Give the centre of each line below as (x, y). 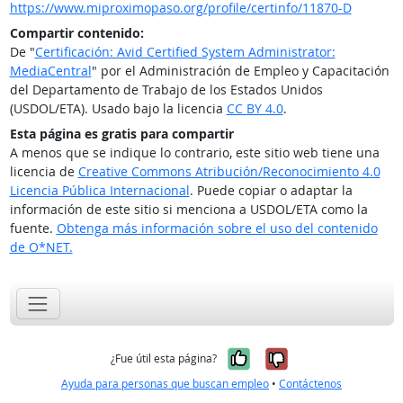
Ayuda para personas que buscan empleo (165, 384)
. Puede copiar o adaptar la (271, 190)
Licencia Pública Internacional (99, 190)
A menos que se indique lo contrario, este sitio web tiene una (194, 152)
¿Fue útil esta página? (164, 359)
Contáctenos (310, 384)
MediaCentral (50, 71)
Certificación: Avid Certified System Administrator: (185, 52)
